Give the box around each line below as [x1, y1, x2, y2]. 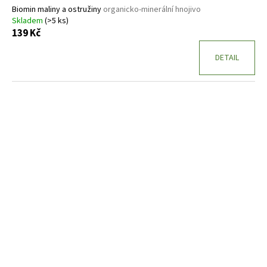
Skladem [12, 14, 45, 27]
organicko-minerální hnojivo [103, 3, 201, 15]
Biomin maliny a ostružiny [12, 3, 103, 15]
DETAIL [215, 51, 239, 64]
